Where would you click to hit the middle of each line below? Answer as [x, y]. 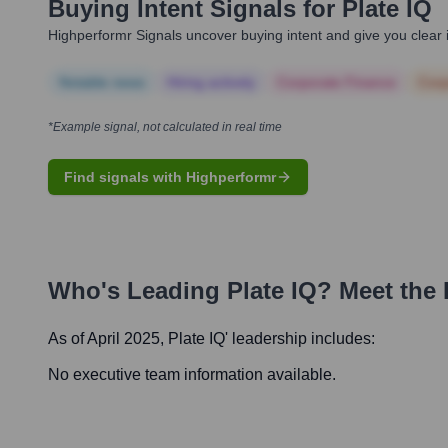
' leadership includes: [300, 339]
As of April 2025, [108, 339]
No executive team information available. [192, 375]
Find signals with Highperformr [170, 177]
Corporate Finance [336, 82]
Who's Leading [137, 291]
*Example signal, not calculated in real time [165, 127]
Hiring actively [211, 82]
